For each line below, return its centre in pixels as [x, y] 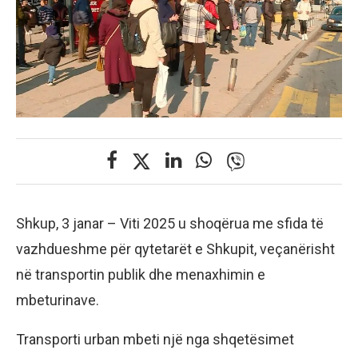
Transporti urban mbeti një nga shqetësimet [155, 339]
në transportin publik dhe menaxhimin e [141, 274]
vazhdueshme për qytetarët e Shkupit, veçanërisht [175, 249]
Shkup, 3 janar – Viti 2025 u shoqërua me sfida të [170, 223]
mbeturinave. [58, 300]
